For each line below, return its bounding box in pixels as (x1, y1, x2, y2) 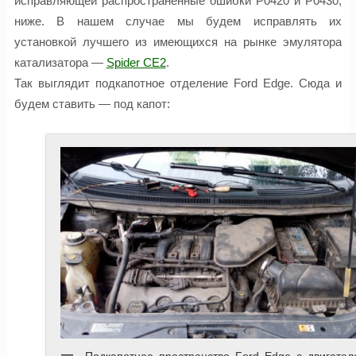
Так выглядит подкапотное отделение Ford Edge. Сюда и (14, 76, 342, 91)
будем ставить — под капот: (14, 97, 170, 111)
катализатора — (14, 56, 106, 70)
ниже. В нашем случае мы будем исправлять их (14, 14, 342, 29)
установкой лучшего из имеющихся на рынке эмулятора (14, 35, 342, 49)
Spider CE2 (106, 56, 166, 70)
